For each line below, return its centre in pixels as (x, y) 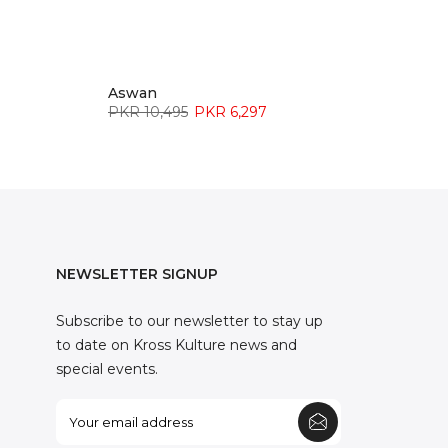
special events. (107, 369)
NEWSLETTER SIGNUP (137, 274)
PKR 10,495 (148, 112)
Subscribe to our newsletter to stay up (190, 321)
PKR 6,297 (230, 112)
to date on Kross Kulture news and (177, 345)
